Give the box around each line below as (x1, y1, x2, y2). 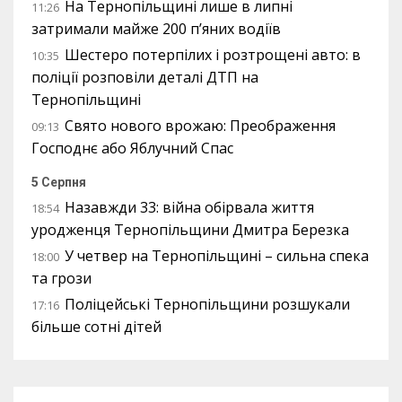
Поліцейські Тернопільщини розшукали (65, 294, 350, 314)
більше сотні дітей (31, 317, 162, 336)
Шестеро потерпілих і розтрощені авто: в (65, 45, 361, 65)
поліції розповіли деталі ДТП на (31, 67, 258, 87)
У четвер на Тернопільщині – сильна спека (65, 246, 369, 266)
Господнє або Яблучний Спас (31, 138, 233, 158)
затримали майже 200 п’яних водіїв (31, 19, 281, 39)
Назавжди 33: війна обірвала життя (65, 197, 314, 217)
